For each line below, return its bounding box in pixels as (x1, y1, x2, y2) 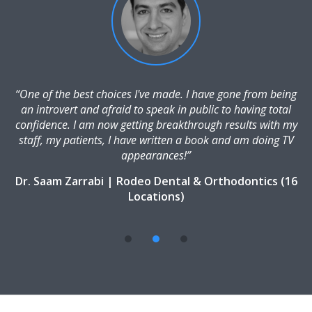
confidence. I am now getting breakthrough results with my (15, 117, 297, 133)
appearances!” (121, 148, 191, 164)
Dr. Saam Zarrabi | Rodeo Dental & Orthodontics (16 (15, 173, 297, 189)
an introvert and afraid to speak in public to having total (21, 102, 291, 118)
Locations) (127, 189, 185, 205)
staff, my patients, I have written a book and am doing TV (18, 132, 294, 148)
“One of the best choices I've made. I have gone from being (15, 86, 297, 102)
